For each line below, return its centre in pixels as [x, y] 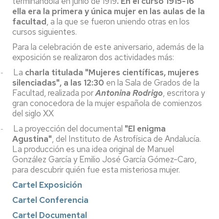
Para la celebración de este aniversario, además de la [108, 47]
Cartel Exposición [47, 185]
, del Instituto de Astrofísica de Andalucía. [126, 139]
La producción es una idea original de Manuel [93, 149]
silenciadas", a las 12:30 [58, 83]
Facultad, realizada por [54, 93]
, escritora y [184, 93]
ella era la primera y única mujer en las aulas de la [109, 11]
